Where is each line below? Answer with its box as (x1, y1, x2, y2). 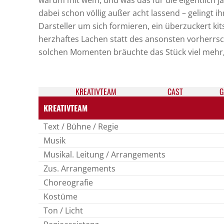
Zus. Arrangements (43, 163, 115, 174)
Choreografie (43, 177, 93, 188)
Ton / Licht (43, 205, 83, 216)
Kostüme (43, 191, 77, 202)
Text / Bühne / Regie (43, 121, 118, 132)
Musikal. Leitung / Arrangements (43, 149, 165, 160)
